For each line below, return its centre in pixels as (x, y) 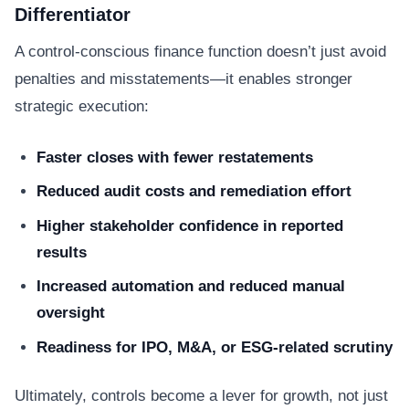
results (62, 252)
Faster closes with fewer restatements (175, 157)
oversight (71, 313)
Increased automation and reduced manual (191, 286)
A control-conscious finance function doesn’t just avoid (200, 52)
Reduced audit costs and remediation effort (194, 191)
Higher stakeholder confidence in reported (190, 225)
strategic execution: (82, 106)
